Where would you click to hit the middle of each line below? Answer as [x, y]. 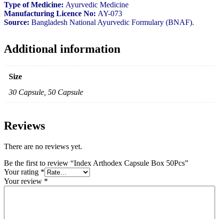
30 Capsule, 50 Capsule [46, 92]
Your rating [22, 172]
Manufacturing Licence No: [50, 14]
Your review [24, 181]
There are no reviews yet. [43, 147]
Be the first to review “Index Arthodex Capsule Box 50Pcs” [96, 163]
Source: [17, 22]
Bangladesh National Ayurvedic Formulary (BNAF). [112, 22]
